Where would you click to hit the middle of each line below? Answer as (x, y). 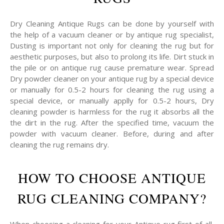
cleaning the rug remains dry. (59, 145)
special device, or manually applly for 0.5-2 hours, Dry (112, 101)
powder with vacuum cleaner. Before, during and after (112, 134)
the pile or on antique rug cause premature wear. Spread (112, 68)
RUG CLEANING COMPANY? (112, 198)
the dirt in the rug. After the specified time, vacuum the (112, 123)
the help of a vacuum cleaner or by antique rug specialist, (112, 35)
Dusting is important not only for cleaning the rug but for (112, 46)
